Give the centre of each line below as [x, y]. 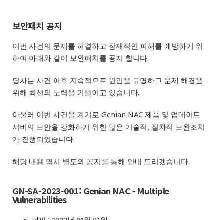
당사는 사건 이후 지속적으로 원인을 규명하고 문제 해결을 [108, 80]
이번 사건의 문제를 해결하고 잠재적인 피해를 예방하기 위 [108, 46]
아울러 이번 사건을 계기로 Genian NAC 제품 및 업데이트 [106, 114]
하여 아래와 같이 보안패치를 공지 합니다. [81, 58]
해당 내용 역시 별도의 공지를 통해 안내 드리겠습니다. [102, 161]
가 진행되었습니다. [43, 139]
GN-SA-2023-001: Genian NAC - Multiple [91, 191]
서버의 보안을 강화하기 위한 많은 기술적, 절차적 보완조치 [109, 127]
